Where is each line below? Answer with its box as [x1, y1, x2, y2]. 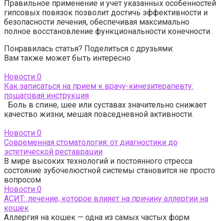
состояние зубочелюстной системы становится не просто [4, 166, 215, 175]
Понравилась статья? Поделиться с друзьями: [4, 44, 174, 53]
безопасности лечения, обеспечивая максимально [4, 17, 189, 27]
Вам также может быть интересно [4, 53, 131, 63]
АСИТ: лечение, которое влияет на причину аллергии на [4, 194, 208, 203]
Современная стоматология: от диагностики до [4, 138, 178, 147]
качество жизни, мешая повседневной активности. [4, 110, 193, 119]
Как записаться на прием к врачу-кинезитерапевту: [4, 81, 193, 91]
